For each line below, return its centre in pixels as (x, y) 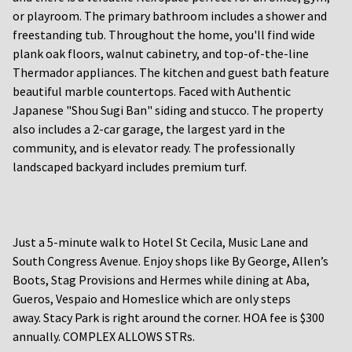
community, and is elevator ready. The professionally (154, 147)
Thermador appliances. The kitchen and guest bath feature (171, 72)
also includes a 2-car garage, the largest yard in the (149, 128)
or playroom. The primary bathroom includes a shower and (170, 15)
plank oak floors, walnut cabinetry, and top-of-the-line (161, 53)
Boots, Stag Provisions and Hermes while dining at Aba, (161, 279)
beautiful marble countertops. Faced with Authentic (152, 91)
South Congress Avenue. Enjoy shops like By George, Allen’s (170, 260)
